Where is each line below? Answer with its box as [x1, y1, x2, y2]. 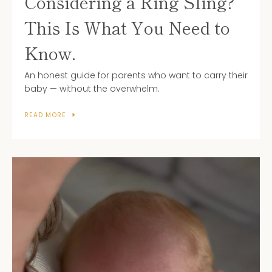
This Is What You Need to [24, 15, 230, 39]
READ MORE [24, 110, 66, 120]
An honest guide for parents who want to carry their [24, 69, 248, 81]
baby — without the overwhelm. [24, 82, 160, 95]
